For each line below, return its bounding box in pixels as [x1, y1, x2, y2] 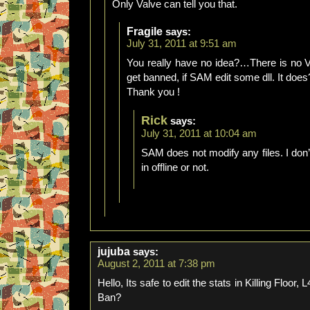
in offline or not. [141, 162, 209, 173]
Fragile [127, 26, 163, 37]
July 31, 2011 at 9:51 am [127, 38, 237, 49]
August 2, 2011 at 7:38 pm [98, 258, 215, 269]
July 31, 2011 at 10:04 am [141, 128, 257, 139]
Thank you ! [127, 86, 180, 98]
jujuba [98, 246, 130, 257]
